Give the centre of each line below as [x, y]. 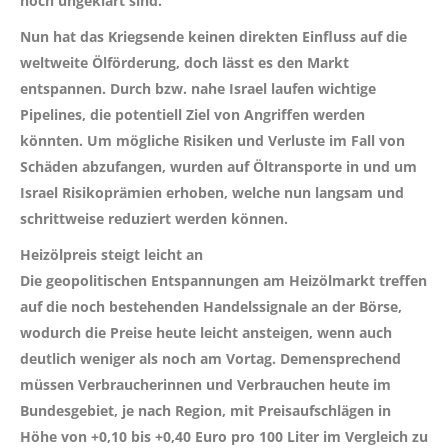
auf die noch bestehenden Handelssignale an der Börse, [211, 306]
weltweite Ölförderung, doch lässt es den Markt [184, 62]
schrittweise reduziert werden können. [154, 218]
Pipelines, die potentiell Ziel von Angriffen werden [192, 114]
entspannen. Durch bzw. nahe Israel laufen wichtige [198, 88]
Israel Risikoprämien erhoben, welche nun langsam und [212, 192]
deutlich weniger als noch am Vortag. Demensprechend [210, 358]
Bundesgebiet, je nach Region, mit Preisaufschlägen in [205, 410]
